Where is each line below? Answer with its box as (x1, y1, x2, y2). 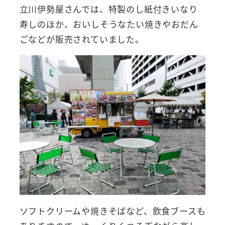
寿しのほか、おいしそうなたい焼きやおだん (19, 17, 198, 30)
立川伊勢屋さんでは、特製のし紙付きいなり (19, 2, 198, 15)
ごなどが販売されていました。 (19, 32, 144, 45)
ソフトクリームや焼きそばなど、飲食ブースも (19, 204, 206, 217)
